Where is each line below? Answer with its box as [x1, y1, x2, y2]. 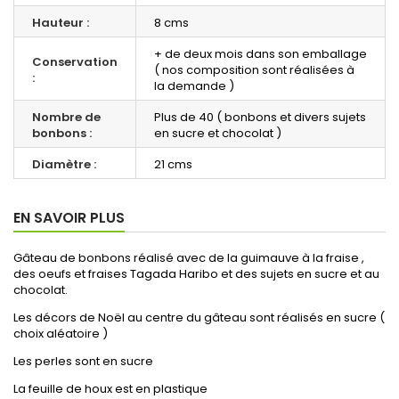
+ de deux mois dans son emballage [154, 45, 367, 63]
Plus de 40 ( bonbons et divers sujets [154, 109, 366, 126]
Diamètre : [32, 156, 96, 174]
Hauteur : [32, 14, 89, 32]
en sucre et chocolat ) [154, 125, 281, 142]
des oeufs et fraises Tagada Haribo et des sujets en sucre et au [13, 265, 379, 283]
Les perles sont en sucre [13, 353, 153, 370]
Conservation [32, 53, 118, 71]
